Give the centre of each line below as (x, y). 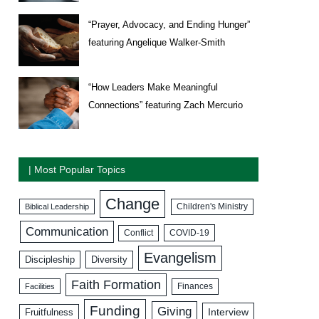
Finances (195, 286)
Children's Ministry (212, 206)
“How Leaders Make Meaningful (153, 87)
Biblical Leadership (57, 206)
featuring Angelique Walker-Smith (157, 42)
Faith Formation (116, 284)
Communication (67, 231)
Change (133, 204)
